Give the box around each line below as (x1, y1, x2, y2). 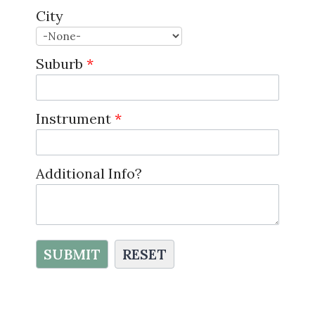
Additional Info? (35, 165, 142, 183)
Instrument (35, 110, 115, 128)
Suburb (35, 55, 86, 73)
